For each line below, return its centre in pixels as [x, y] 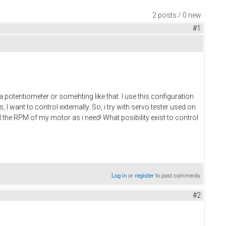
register [145, 175]
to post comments [177, 175]
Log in [119, 175]
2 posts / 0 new [177, 15]
